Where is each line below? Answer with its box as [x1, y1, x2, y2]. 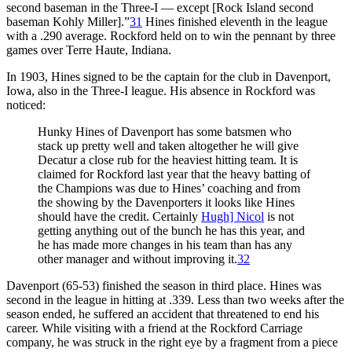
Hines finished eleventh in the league [142, 14, 328, 28]
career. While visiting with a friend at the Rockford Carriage [6, 321, 302, 335]
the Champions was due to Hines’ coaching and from [38, 181, 300, 195]
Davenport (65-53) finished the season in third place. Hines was [6, 278, 321, 292]
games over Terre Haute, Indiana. [6, 42, 171, 57]
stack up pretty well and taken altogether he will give [38, 138, 299, 152]
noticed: [6, 97, 46, 112]
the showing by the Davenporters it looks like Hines [38, 195, 295, 209]
